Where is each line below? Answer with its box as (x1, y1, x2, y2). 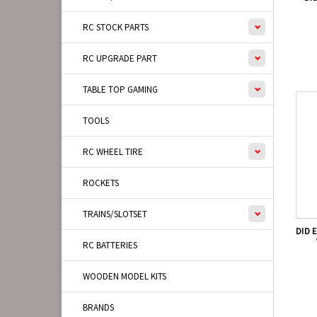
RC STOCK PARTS (83, 21, 149, 33)
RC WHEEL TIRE (83, 146, 143, 158)
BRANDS (83, 301, 114, 313)
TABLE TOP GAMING (83, 83, 158, 96)
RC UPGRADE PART (83, 52, 157, 64)
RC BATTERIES (83, 239, 137, 251)
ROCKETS (83, 177, 119, 189)
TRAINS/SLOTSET (83, 208, 147, 220)
